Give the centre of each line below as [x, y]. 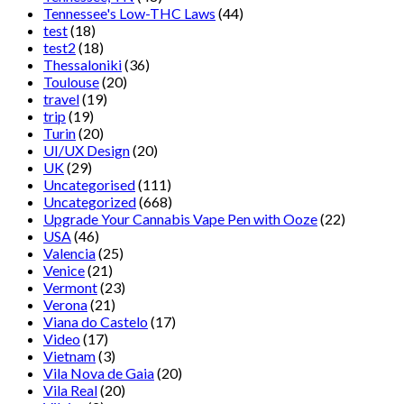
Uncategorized [90, 201]
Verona [65, 304]
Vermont [70, 287]
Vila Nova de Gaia [99, 372]
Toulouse [71, 81]
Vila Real [70, 390]
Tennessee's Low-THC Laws [129, 13]
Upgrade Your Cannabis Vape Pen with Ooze [180, 218]
